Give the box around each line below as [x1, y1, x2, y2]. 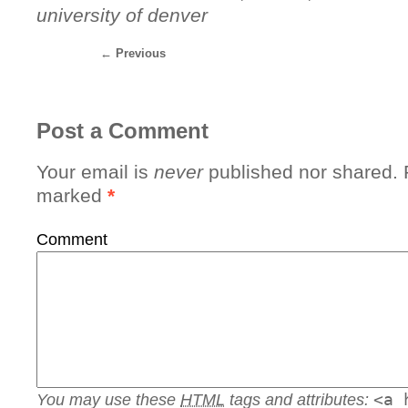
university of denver [36, 4, 208, 25]
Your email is [36, 160, 154, 182]
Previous [112, 46, 166, 60]
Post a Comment [36, 117, 209, 143]
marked [36, 184, 107, 206]
